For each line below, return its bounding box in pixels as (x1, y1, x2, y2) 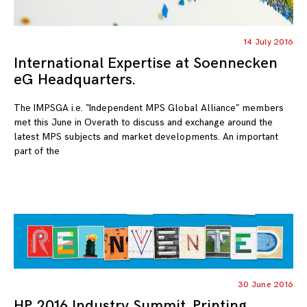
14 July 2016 (244, 36, 293, 47)
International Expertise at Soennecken (14, 53, 278, 73)
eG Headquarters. (14, 70, 135, 89)
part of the (14, 145, 60, 157)
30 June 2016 (238, 279, 293, 290)
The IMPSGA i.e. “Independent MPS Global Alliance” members (14, 101, 284, 114)
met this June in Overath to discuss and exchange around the (14, 116, 273, 128)
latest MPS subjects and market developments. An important (14, 130, 278, 143)
